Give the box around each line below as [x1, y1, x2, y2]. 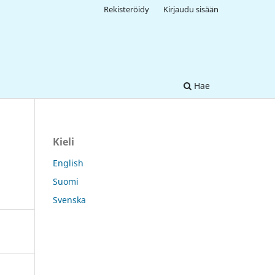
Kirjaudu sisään [163, 3, 219, 15]
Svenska [53, 193, 86, 206]
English [53, 157, 83, 169]
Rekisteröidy [104, 3, 150, 15]
